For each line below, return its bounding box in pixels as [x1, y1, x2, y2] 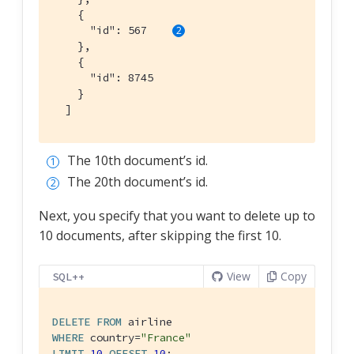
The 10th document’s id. [67, 151, 208, 169]
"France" [141, 330, 191, 345]
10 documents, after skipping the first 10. [39, 226, 281, 244]
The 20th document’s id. [67, 172, 208, 190]
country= [84, 330, 141, 345]
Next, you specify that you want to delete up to [39, 206, 315, 224]
